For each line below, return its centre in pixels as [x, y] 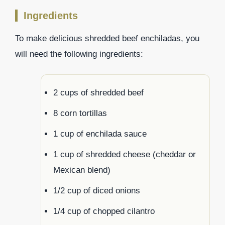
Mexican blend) [82, 170]
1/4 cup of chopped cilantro [104, 211]
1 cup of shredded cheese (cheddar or [125, 155]
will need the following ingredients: [79, 54]
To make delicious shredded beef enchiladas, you [107, 38]
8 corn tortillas [80, 114]
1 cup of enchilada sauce [100, 134]
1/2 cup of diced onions [97, 191]
